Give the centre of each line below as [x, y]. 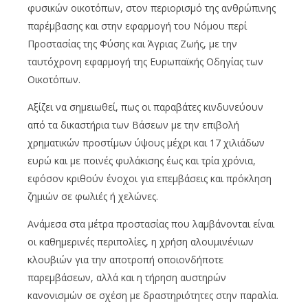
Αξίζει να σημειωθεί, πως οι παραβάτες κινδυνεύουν [145, 107]
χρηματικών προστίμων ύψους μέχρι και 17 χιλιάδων [146, 143]
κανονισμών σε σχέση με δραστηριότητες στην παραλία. [153, 296]
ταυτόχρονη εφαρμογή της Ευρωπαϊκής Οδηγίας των [145, 62]
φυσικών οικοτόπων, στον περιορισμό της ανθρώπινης [152, 8]
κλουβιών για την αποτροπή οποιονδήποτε [125, 260]
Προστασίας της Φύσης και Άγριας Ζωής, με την [132, 44]
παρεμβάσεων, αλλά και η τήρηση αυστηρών [127, 278]
